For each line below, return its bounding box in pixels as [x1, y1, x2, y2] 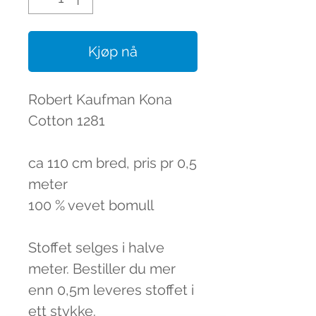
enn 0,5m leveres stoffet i [28, 281, 194, 298]
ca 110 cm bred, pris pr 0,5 [28, 154, 197, 171]
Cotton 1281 [28, 112, 105, 129]
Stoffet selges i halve [28, 239, 164, 256]
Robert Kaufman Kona [28, 91, 172, 108]
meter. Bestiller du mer [28, 260, 176, 277]
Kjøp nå [88, 43, 138, 60]
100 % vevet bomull [28, 197, 154, 214]
